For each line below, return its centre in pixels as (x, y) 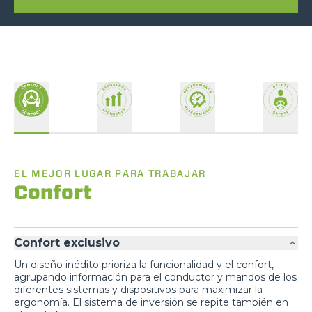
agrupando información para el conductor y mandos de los (155, 277)
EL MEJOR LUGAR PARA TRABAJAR (110, 173)
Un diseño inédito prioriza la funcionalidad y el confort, (144, 264)
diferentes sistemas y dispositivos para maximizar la (138, 289)
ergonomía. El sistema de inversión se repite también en (151, 302)
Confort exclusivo (67, 242)
